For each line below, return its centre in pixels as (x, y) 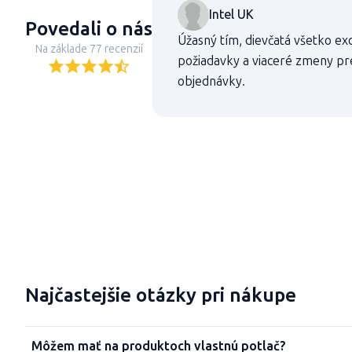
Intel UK (231, 14)
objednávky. (211, 81)
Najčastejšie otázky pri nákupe (161, 295)
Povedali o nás (89, 29)
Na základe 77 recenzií (89, 49)
